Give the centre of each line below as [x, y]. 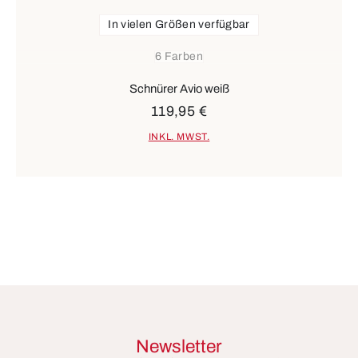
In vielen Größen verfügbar [179, 24]
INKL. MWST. [179, 136]
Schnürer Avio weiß [179, 89]
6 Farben [179, 56]
